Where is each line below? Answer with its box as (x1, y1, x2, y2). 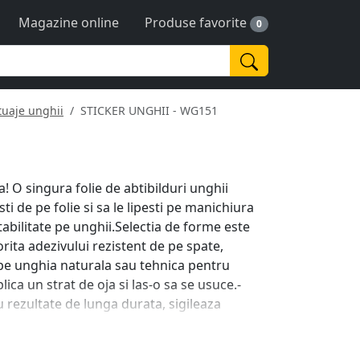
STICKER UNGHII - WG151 (80, 102, 218, 118)
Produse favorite (145, 14, 247, 31)
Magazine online (18, 14, 120, 31)
